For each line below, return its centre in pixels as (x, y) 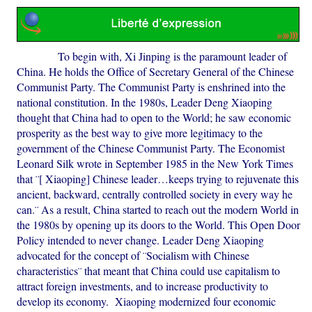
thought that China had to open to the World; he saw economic (154, 118)
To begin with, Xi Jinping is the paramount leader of (152, 56)
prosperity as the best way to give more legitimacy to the (140, 133)
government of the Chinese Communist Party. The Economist (151, 148)
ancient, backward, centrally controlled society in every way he (155, 194)
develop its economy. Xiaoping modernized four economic (147, 302)
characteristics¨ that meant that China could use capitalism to (149, 271)
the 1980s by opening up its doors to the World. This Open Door (159, 225)
